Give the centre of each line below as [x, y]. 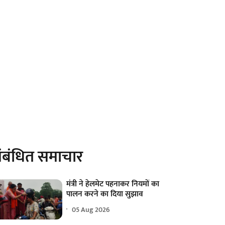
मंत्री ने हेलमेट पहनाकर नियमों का [113, 184]
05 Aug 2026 [91, 209]
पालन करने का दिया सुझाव [105, 194]
